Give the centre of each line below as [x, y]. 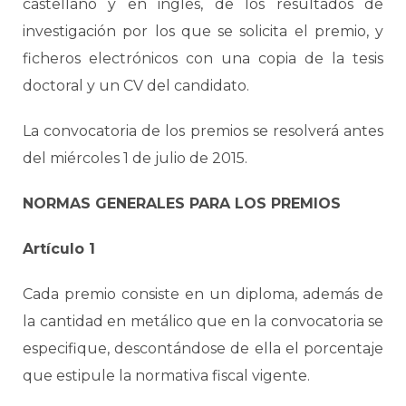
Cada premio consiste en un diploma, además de [203, 294]
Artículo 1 [59, 249]
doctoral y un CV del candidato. [136, 86]
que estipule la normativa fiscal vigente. [166, 376]
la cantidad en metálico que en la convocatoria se [203, 321]
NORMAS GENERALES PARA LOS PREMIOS [182, 203]
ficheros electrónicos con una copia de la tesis [203, 58]
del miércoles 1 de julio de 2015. [135, 158]
